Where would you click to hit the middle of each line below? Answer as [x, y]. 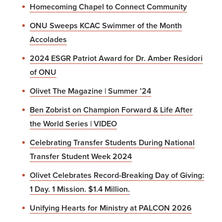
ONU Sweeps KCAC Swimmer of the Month [106, 26]
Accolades [48, 39]
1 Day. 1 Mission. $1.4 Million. [80, 189]
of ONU [43, 72]
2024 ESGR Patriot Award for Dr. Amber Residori [116, 58]
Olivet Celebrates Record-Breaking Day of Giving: [117, 175]
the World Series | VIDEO [73, 124]
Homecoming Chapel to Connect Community [108, 7]
